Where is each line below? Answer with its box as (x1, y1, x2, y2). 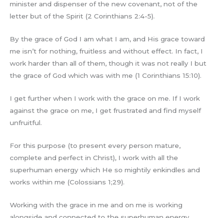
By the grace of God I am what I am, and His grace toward (10, 35, 205, 43)
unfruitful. (10, 118, 42, 127)
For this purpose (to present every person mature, (10, 141, 181, 149)
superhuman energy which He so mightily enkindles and (10, 165, 200, 174)
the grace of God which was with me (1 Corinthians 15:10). (10, 71, 201, 79)
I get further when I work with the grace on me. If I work (10, 94, 200, 102)
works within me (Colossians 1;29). (10, 178, 125, 186)
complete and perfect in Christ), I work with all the (10, 153, 178, 162)
